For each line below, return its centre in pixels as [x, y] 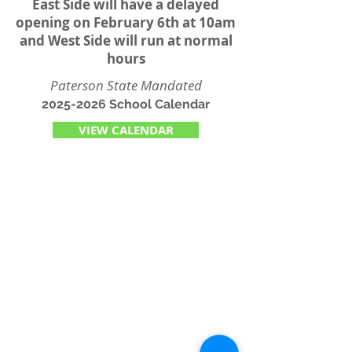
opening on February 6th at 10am [126, 22]
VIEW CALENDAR [126, 130]
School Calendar [158, 104]
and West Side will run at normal [126, 40]
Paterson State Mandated [126, 85]
